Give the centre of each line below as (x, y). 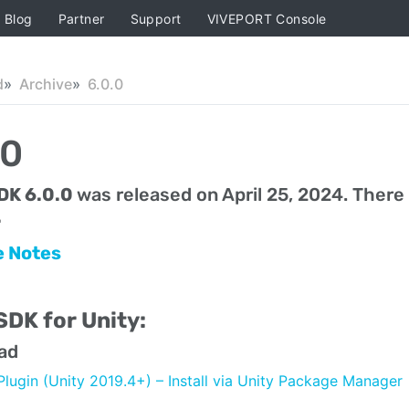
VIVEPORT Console (267, 18)
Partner (81, 18)
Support (156, 18)
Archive (46, 84)
